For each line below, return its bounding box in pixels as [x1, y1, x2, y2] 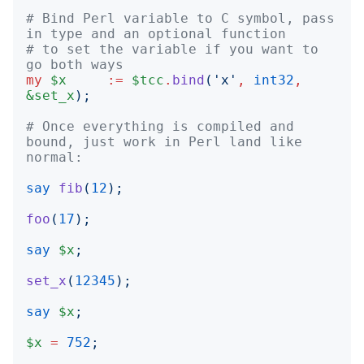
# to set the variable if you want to [26, 41, 318, 57]
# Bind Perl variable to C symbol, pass [26, 11, 335, 26]
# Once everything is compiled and [26, 119, 294, 134]
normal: [26, 149, 83, 165]
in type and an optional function [26, 26, 286, 41]
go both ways [26, 57, 123, 72]
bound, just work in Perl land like [26, 134, 302, 149]
